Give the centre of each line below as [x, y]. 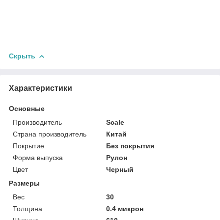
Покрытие [28, 146]
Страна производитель [50, 134]
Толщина [27, 208]
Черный [120, 169]
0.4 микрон [125, 208]
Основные [27, 108]
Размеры [24, 183]
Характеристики [41, 88]
